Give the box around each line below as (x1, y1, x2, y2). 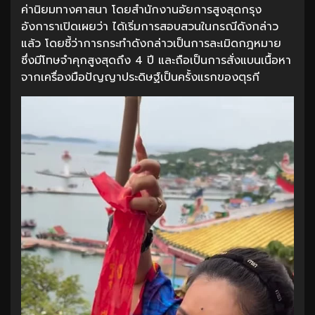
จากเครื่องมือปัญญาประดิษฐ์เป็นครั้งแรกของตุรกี (21, 68, 259, 86)
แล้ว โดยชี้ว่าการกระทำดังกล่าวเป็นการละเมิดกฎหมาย (21, 34, 281, 52)
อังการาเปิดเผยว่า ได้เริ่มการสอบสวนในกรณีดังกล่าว (21, 18, 278, 35)
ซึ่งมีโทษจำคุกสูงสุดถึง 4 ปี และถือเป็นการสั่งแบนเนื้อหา (21, 51, 291, 69)
